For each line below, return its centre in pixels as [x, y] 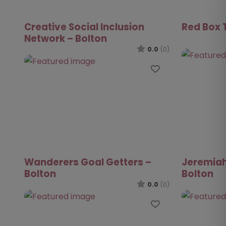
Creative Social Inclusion [84, 27]
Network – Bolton [66, 38]
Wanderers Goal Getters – [88, 162]
